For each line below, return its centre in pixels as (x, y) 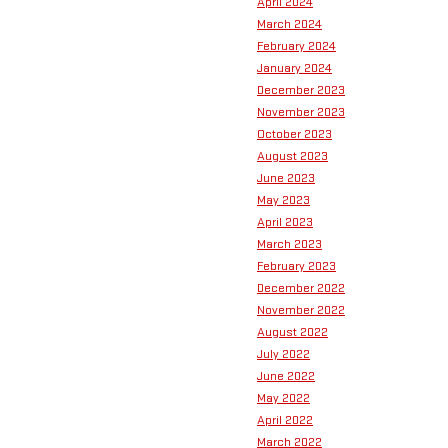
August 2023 (292, 156)
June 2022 (286, 376)
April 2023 (285, 222)
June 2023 (286, 178)
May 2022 (283, 398)
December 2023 (301, 90)
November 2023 (301, 112)
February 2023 (296, 266)
